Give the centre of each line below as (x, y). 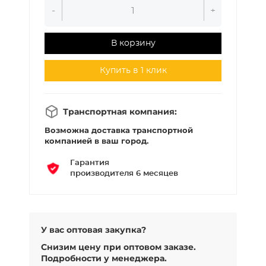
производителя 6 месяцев (124, 174)
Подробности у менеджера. (104, 259)
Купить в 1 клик (133, 71)
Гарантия (90, 163)
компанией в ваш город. (96, 141)
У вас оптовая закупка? (94, 230)
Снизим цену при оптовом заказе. (118, 247)
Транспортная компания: (119, 112)
